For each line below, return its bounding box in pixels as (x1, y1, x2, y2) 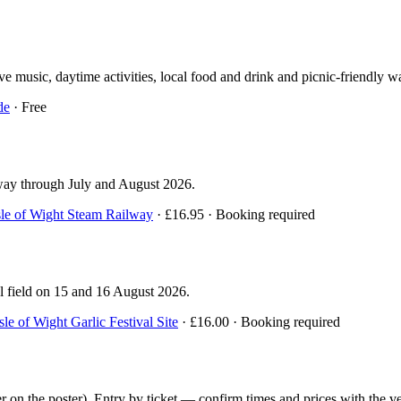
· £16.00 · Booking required (178, 314, 340, 330)
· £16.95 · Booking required (153, 207, 315, 223)
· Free (10, 99, 47, 115)
